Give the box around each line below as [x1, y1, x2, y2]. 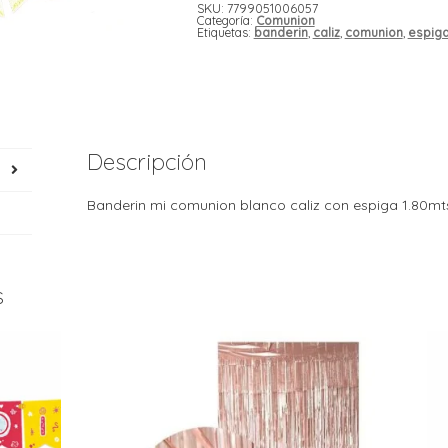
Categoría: [196, 12, 256, 28]
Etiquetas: [196, 24, 254, 40]
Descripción [87, 146, 208, 176]
